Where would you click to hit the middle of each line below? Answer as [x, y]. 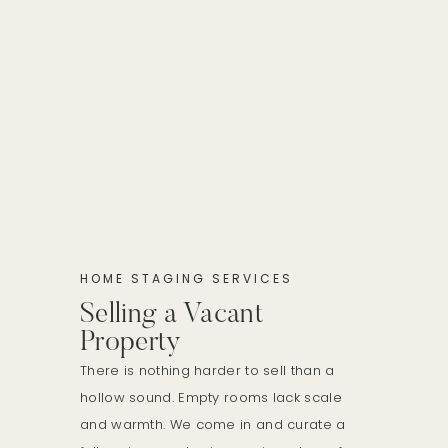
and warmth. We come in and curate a [213, 424]
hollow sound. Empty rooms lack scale [211, 397]
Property [131, 342]
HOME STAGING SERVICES [186, 278]
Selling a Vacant [171, 314]
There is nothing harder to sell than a [207, 370]
